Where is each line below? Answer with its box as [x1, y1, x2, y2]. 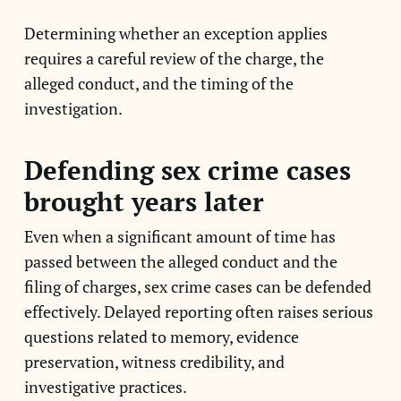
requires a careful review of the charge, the [23, 47, 324, 69]
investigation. [23, 98, 123, 119]
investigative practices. [23, 376, 187, 397]
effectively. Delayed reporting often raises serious [23, 301, 373, 322]
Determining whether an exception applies [23, 22, 328, 44]
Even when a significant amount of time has [23, 226, 336, 247]
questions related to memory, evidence [23, 326, 299, 347]
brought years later [23, 184, 264, 218]
